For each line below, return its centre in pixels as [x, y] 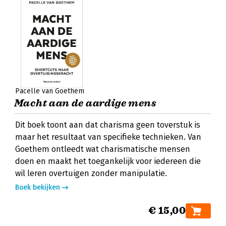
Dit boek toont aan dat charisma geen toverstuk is [108, 125]
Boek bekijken [38, 187]
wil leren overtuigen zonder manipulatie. [91, 173]
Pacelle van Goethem [50, 91]
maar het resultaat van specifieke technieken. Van [108, 137]
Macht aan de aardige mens [85, 103]
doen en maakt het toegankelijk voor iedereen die [108, 161]
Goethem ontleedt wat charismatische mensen [103, 149]
